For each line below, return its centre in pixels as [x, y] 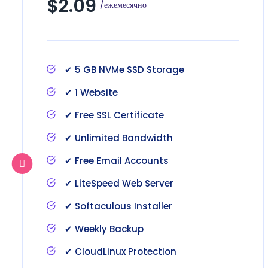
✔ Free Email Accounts [117, 160]
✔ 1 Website [91, 92]
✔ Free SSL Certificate [114, 115]
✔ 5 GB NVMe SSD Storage [124, 69]
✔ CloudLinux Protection [121, 251]
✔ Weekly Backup [104, 229]
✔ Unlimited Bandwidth [119, 138]
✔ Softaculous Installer [118, 206]
